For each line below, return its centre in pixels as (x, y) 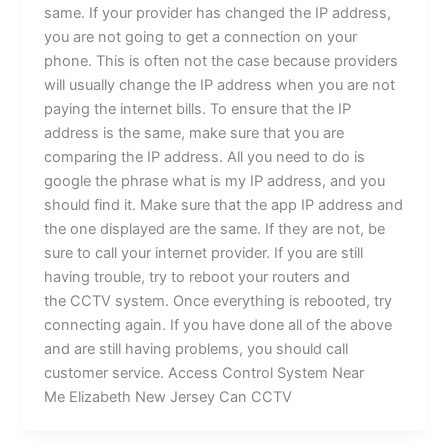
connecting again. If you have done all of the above (218, 324)
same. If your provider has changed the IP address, (218, 12)
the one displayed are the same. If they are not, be (215, 228)
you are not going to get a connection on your (201, 36)
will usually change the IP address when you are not (220, 84)
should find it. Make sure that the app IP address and (224, 204)
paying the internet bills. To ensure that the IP (198, 108)
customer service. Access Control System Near (204, 372)
